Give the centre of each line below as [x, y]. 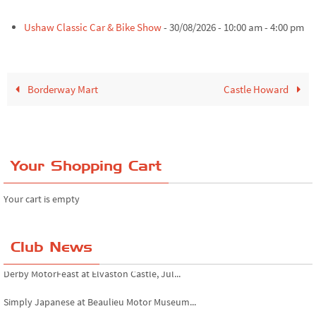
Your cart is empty [42, 199]
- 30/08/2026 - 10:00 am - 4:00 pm [233, 27]
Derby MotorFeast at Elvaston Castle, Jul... [92, 269]
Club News [51, 247]
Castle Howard [257, 89]
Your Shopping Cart [86, 165]
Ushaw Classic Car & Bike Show [93, 27]
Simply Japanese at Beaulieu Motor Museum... [100, 297]
